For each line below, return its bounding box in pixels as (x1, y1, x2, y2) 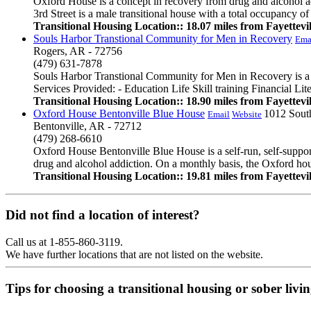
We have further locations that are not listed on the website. (6, 249, 263, 261)
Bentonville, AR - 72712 (33, 119, 142, 132)
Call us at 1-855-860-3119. (6, 236, 123, 249)
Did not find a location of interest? (6, 208, 200, 223)
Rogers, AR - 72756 (33, 44, 122, 57)
